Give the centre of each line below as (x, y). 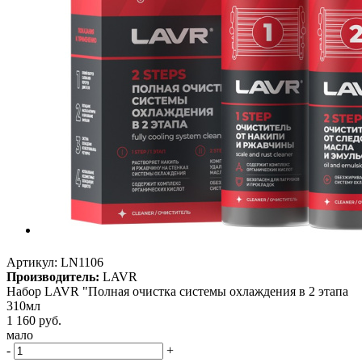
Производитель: (53, 277)
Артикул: (32, 263)
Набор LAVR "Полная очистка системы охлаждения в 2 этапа (177, 292)
